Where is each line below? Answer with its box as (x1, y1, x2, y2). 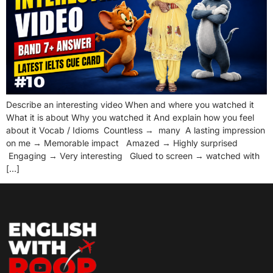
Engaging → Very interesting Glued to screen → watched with (6, 150, 260, 161)
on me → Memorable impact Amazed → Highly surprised (6, 137, 238, 148)
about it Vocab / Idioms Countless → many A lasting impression (6, 124, 265, 135)
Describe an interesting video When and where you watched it (6, 99, 254, 110)
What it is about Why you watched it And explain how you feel (6, 112, 254, 122)
